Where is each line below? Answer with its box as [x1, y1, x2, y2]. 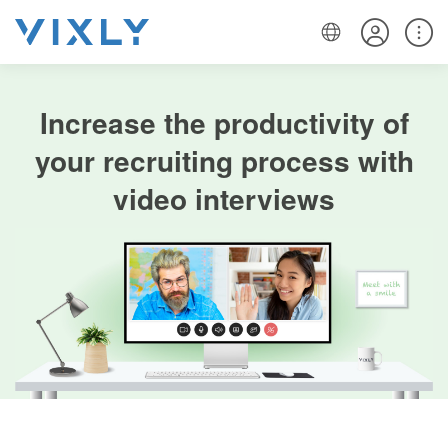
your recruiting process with [34, 140, 414, 181]
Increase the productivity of [39, 102, 409, 143]
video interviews [113, 178, 335, 219]
